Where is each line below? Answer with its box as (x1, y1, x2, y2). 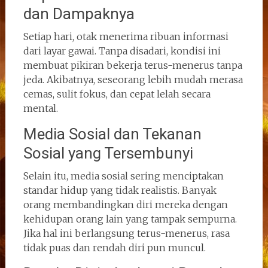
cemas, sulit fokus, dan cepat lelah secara (23, 88, 211, 100)
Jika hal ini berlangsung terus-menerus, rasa (23, 227, 230, 239)
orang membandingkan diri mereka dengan (23, 199, 228, 211)
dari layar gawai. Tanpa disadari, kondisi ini (23, 45, 221, 57)
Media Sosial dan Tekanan (23, 125, 202, 143)
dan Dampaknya (23, 5, 135, 23)
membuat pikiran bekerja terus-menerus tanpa (23, 59, 242, 71)
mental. (23, 102, 58, 114)
